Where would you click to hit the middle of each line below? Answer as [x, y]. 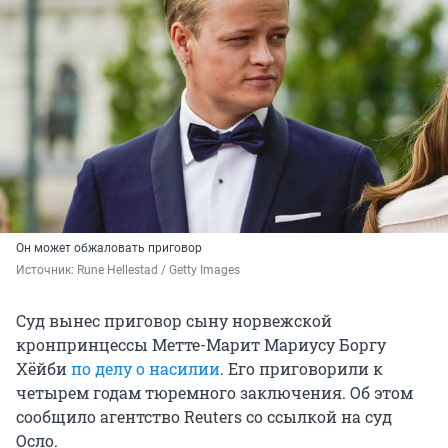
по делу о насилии [145, 369]
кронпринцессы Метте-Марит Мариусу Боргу [201, 345]
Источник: [46, 270]
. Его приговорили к [301, 369]
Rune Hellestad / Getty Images [158, 270]
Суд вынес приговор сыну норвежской [174, 321]
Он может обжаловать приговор [109, 248]
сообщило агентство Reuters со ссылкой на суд [204, 417]
